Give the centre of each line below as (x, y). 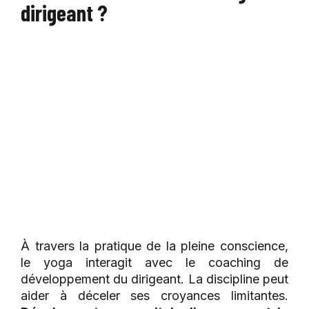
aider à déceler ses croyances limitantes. (154, 296)
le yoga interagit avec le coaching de (154, 263)
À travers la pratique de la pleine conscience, (154, 246)
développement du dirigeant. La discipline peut (154, 279)
